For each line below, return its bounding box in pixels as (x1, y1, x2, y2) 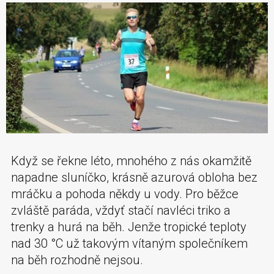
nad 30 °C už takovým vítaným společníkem (11, 235, 248, 251)
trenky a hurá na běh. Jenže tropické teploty (11, 219, 246, 234)
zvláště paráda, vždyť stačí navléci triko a (11, 202, 231, 218)
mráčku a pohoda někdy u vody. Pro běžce (11, 186, 239, 201)
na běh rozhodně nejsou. (11, 252, 143, 267)
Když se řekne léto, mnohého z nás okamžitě (11, 153, 251, 168)
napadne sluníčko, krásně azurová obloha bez (11, 169, 257, 185)
